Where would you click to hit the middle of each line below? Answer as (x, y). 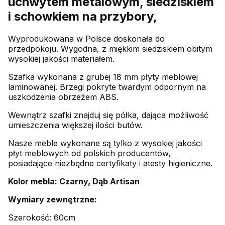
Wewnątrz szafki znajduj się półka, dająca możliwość (108, 115)
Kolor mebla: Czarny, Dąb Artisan (74, 181)
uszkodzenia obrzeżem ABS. (63, 97)
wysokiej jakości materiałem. (61, 59)
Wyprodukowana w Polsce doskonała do (86, 38)
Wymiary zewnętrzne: (52, 199)
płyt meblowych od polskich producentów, (89, 153)
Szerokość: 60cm (42, 217)
